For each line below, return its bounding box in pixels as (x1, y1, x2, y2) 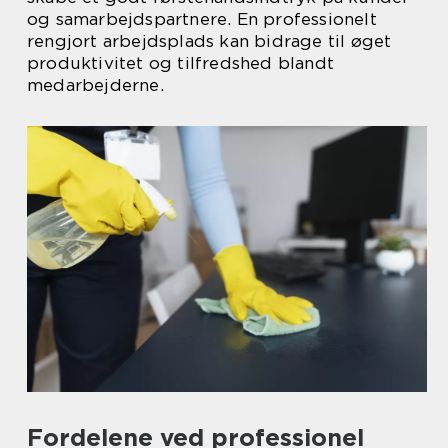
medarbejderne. (27, 75, 164, 95)
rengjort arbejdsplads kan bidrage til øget (27, 31, 392, 51)
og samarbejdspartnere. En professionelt (27, 9, 377, 29)
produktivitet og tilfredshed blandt (27, 53, 334, 73)
